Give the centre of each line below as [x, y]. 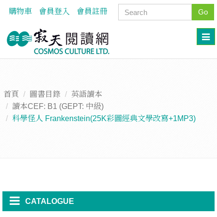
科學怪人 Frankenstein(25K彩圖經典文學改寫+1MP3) [104, 118]
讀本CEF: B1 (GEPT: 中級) [58, 106]
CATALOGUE [50, 201]
